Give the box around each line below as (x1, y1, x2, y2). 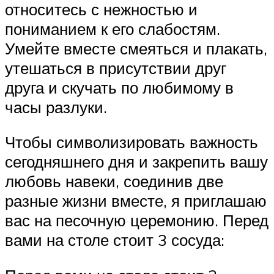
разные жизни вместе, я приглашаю (5, 191, 267, 211)
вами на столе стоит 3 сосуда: (5, 230, 224, 250)
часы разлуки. (5, 97, 107, 117)
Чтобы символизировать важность (5, 132, 258, 152)
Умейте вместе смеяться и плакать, (5, 38, 267, 58)
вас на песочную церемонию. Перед (5, 210, 268, 231)
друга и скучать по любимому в (5, 77, 234, 97)
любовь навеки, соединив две (5, 171, 223, 191)
